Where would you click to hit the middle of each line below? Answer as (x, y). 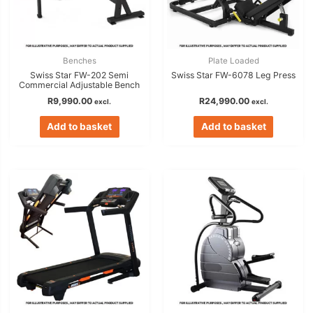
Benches (79, 61)
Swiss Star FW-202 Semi (80, 75)
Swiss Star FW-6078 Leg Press (234, 75)
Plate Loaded (233, 61)
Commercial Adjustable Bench (80, 85)
